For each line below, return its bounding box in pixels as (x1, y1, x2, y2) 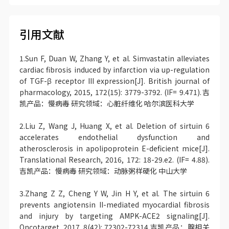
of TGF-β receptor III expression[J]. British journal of (19, 76, 210, 86)
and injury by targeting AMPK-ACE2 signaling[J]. (19, 211, 210, 221)
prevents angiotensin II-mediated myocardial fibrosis (19, 199, 210, 210)
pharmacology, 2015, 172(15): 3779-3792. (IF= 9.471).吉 (19, 87, 210, 98)
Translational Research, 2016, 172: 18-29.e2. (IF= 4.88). (19, 154, 210, 165)
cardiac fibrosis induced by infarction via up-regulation (19, 64, 210, 75)
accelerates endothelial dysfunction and (19, 132, 210, 143)
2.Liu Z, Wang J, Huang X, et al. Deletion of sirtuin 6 (19, 121, 210, 131)
